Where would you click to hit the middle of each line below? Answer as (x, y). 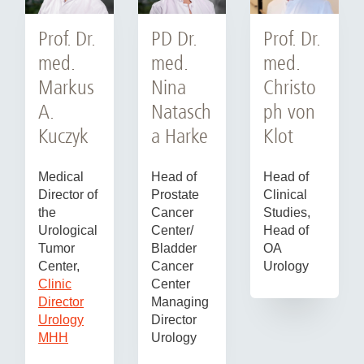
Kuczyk (63, 136)
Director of (68, 194)
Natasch (181, 111)
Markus (66, 87)
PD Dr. (173, 38)
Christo (290, 87)
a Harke (179, 136)
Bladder (173, 248)
